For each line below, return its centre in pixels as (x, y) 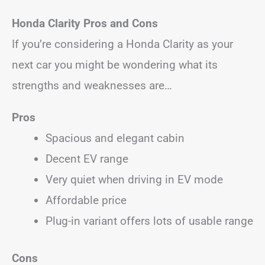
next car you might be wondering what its (115, 64)
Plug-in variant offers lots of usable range (149, 221)
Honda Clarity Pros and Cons (85, 23)
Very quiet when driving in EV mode (134, 179)
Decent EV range (87, 159)
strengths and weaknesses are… (92, 85)
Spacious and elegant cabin (115, 138)
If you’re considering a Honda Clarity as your (122, 44)
